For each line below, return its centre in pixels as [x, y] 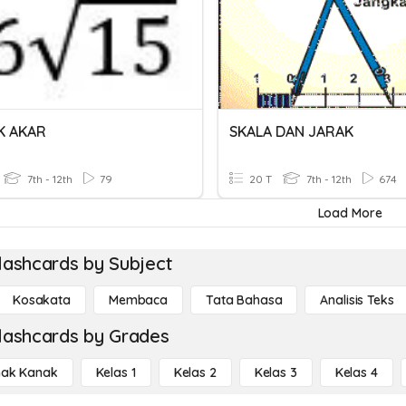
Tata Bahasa [244, 300]
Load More [350, 213]
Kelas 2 [195, 372]
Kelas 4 [356, 372]
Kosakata [42, 300]
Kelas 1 [116, 372]
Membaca [138, 300]
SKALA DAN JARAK [291, 131]
